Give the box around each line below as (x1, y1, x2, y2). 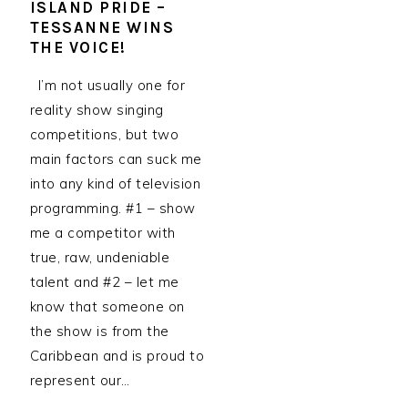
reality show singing (29, 101, 164, 118)
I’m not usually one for (29, 76, 186, 94)
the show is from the (29, 322, 169, 340)
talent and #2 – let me (29, 273, 179, 291)
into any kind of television (29, 175, 201, 192)
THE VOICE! (29, 38, 127, 56)
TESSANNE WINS (29, 18, 175, 36)
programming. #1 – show (29, 199, 196, 217)
